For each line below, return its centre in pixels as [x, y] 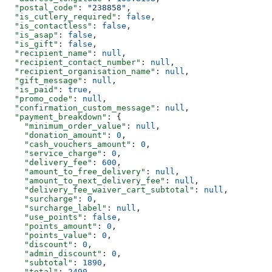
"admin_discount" [53, 253]
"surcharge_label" [56, 208]
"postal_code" [41, 7]
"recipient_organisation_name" [80, 71]
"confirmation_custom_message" [80, 107]
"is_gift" [32, 44]
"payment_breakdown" [56, 117]
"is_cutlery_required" [61, 16]
